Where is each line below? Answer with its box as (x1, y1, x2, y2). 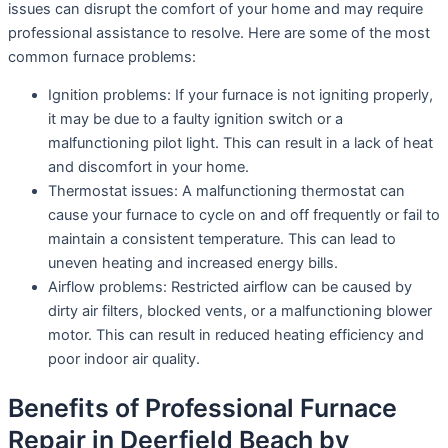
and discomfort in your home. (48, 158, 249, 177)
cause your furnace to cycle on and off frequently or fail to (48, 206, 440, 225)
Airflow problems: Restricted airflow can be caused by (48, 278, 412, 297)
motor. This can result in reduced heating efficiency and (48, 326, 424, 345)
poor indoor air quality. (48, 350, 200, 369)
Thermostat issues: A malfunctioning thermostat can (48, 182, 405, 201)
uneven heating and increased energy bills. (48, 254, 338, 273)
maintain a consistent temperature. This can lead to (48, 230, 396, 249)
